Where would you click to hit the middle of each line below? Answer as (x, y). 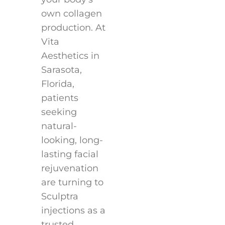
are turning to (72, 183)
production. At (73, 28)
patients (60, 98)
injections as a (73, 211)
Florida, (58, 84)
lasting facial (70, 154)
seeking (59, 112)
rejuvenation (70, 168)
